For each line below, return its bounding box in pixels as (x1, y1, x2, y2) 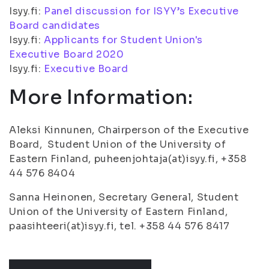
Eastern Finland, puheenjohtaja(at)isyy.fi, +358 (9, 153, 247, 165)
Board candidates (9, 19, 100, 32)
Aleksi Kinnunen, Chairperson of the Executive (9, 124, 249, 136)
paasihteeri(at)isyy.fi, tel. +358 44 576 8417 (9, 220, 230, 232)
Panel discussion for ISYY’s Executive (44, 5, 239, 17)
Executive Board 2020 (9, 48, 124, 61)
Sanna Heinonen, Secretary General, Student (9, 191, 239, 204)
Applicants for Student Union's (44, 34, 203, 46)
